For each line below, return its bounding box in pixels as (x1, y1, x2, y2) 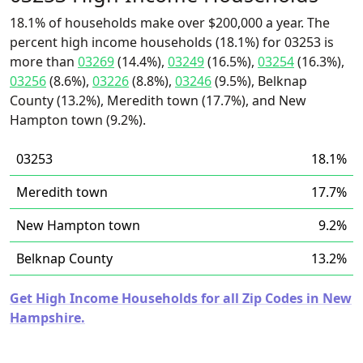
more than (10, 53, 78, 70)
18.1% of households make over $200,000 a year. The (10, 14, 330, 32)
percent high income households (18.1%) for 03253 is (10, 33, 334, 51)
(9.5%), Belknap (211, 72, 307, 90)
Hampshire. (10, 309, 85, 327)
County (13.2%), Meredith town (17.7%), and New (10, 92, 306, 109)
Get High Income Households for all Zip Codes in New (10, 289, 352, 307)
